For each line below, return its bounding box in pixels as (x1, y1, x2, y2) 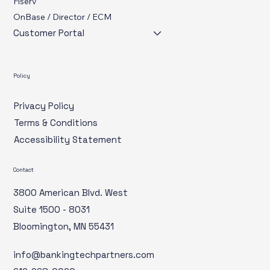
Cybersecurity (13, 4, 69, 16)
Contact (13, 190, 34, 198)
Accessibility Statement (13, 157, 122, 169)
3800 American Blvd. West (13, 211, 128, 223)
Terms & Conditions (13, 140, 98, 152)
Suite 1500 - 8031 (13, 228, 90, 240)
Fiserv (13, 20, 37, 31)
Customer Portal (13, 51, 85, 63)
